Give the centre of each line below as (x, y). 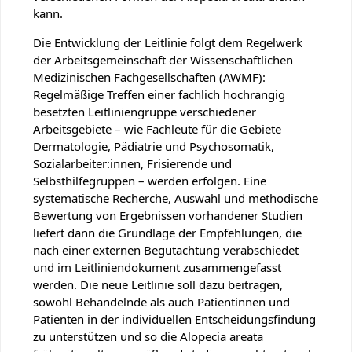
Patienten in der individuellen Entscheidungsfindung (174, 319)
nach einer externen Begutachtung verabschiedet (166, 250)
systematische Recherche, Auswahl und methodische (176, 198)
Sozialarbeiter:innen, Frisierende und (132, 164)
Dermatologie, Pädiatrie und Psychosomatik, (154, 147)
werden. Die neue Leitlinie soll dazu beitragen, (158, 285)
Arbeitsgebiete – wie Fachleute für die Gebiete (157, 129)
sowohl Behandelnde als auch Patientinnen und (161, 302)
